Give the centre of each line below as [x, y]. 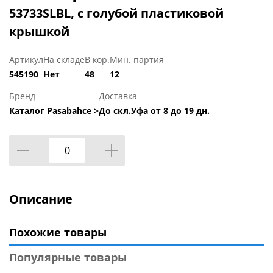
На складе [64, 60]
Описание [41, 199]
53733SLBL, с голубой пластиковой [116, 13]
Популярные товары [68, 257]
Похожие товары [58, 232]
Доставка [118, 96]
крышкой [39, 32]
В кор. [97, 60]
